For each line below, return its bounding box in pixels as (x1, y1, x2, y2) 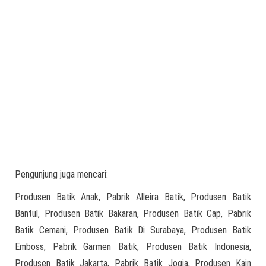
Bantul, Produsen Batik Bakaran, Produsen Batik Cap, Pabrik (15, 208, 251, 220)
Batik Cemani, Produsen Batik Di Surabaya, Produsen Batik (15, 224, 251, 236)
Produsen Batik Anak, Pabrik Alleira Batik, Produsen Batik (15, 191, 251, 203)
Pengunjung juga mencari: (15, 169, 108, 180)
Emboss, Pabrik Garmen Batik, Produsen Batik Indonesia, (15, 241, 251, 253)
